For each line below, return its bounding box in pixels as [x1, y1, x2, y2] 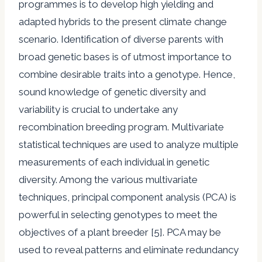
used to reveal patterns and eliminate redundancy [19, 243, 239, 256]
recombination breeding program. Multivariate [19, 120, 224, 133]
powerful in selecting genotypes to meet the [19, 208, 218, 220]
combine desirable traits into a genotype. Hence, [19, 68, 235, 80]
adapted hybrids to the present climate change [19, 15, 227, 27]
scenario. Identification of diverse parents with [19, 33, 223, 45]
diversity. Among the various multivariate [19, 173, 198, 185]
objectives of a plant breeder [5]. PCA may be [19, 226, 221, 238]
